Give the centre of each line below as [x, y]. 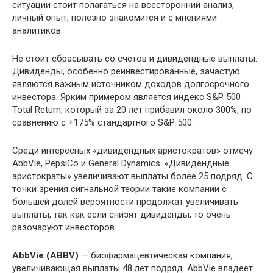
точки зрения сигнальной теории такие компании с [119, 189]
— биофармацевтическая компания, [156, 256]
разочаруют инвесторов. [64, 228]
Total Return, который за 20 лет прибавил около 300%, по [132, 110]
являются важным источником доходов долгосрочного [131, 84]
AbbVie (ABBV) [45, 256]
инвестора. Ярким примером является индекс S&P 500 [126, 97]
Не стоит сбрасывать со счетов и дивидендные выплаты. [135, 59]
